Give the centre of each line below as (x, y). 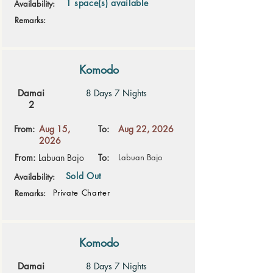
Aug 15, (54, 129)
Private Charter (81, 193)
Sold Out (83, 176)
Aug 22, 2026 (146, 129)
